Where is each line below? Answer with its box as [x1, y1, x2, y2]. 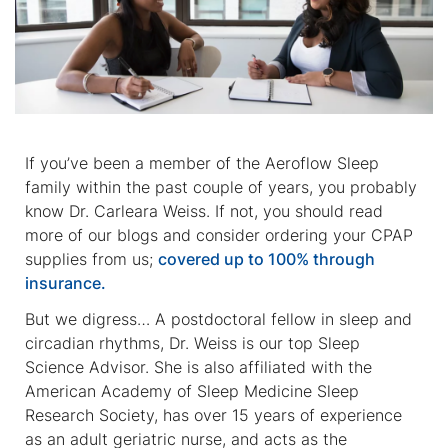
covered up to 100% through [158, 248, 375, 269]
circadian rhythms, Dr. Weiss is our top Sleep [25, 332, 360, 353]
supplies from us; [25, 248, 158, 269]
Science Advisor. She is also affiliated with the [25, 356, 372, 377]
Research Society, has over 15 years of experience [25, 404, 402, 425]
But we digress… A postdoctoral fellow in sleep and [25, 308, 412, 329]
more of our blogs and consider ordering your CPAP [25, 224, 413, 245]
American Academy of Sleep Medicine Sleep [25, 380, 359, 401]
